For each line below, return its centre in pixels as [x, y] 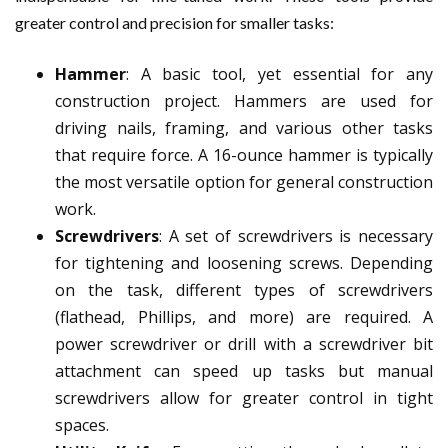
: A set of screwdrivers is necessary [296, 236]
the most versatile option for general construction [244, 182]
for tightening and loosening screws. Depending [244, 263]
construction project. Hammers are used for [244, 101]
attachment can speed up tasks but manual [244, 371]
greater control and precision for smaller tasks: [174, 23]
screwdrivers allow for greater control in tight [244, 398]
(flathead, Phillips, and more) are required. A [244, 317]
